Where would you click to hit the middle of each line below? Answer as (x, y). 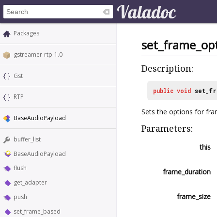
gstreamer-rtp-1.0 (38, 54)
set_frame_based (37, 211)
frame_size (194, 196)
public (163, 90)
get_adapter (30, 183)
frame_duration (187, 171)
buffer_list (27, 139)
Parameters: (167, 128)
